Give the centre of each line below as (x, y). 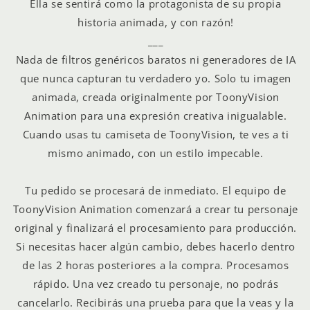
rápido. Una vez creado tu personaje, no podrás (156, 283)
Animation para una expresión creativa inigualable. (156, 115)
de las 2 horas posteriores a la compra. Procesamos (156, 265)
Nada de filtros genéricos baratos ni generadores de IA (156, 59)
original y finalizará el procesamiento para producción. (155, 227)
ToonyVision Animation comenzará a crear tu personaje (156, 209)
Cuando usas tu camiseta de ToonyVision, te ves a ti (156, 134)
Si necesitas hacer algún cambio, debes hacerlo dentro (156, 246)
